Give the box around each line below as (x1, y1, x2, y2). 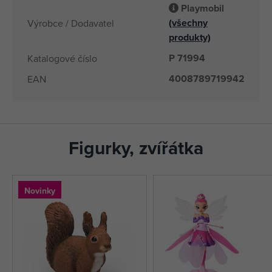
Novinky (24, 185, 55, 197)
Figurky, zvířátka (69, 135, 203, 161)
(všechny (169, 16, 208, 30)
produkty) (169, 30, 211, 45)
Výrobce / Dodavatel (27, 16, 114, 30)
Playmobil (181, 1, 224, 16)
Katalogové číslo (27, 52, 97, 66)
